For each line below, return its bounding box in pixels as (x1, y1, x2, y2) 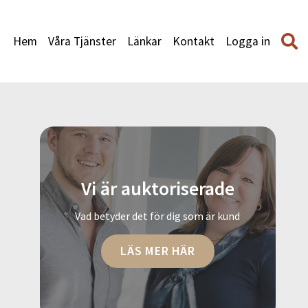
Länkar (127, 33, 162, 49)
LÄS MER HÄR (120, 243, 195, 258)
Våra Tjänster (48, 33, 116, 49)
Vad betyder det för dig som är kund (75, 208, 241, 223)
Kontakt (173, 33, 214, 49)
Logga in (225, 33, 270, 49)
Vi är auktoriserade (80, 176, 234, 201)
